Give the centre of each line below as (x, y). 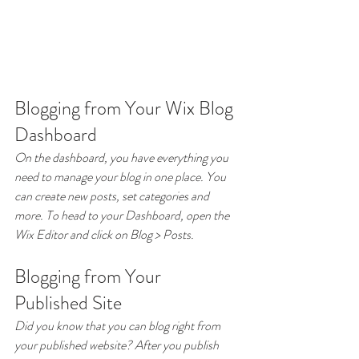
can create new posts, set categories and (113, 196)
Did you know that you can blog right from (119, 325)
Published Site (68, 303)
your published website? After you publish (118, 345)
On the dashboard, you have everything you (123, 157)
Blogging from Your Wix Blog (126, 108)
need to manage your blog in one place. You (121, 176)
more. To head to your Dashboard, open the (123, 215)
